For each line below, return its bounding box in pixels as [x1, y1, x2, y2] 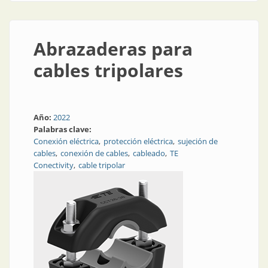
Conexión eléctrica [33, 136, 99, 147]
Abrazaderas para [33, 36, 193, 61]
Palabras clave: [33, 124, 93, 135]
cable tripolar [78, 160, 125, 170]
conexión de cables [60, 148, 128, 159]
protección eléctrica [103, 136, 173, 147]
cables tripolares [33, 58, 183, 83]
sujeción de [178, 136, 218, 147]
